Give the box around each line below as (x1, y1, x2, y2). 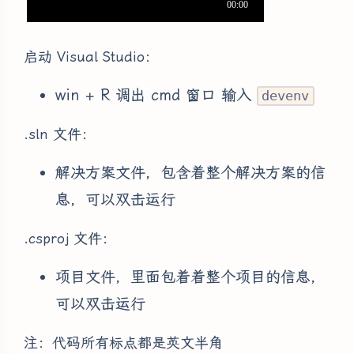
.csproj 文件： (24, 230, 116, 247)
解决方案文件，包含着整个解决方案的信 (55, 164, 326, 183)
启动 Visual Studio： (24, 48, 159, 66)
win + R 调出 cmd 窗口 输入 (55, 86, 257, 105)
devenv (262, 88, 310, 104)
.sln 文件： (24, 126, 96, 143)
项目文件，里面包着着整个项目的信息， (55, 268, 326, 287)
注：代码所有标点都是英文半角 (24, 334, 223, 352)
